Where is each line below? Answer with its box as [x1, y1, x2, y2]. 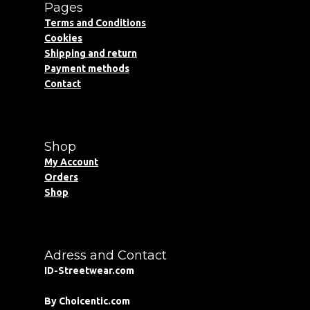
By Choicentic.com [44, 295, 130, 307]
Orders [44, 172, 78, 183]
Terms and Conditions [44, 17, 146, 28]
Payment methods [44, 63, 129, 74]
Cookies [44, 33, 82, 44]
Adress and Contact [44, 248, 167, 263]
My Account [44, 156, 98, 167]
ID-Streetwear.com [44, 265, 134, 276]
